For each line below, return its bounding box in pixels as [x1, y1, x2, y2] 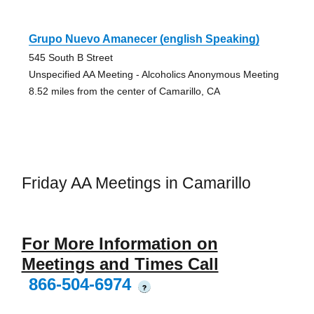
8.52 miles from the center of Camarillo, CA [28, 85, 220, 97]
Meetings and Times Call [21, 254, 219, 274]
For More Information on [21, 234, 218, 254]
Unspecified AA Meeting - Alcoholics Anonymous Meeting [28, 68, 279, 80]
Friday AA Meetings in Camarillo [21, 173, 251, 192]
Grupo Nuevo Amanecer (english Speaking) [28, 32, 259, 45]
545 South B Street [28, 51, 113, 63]
